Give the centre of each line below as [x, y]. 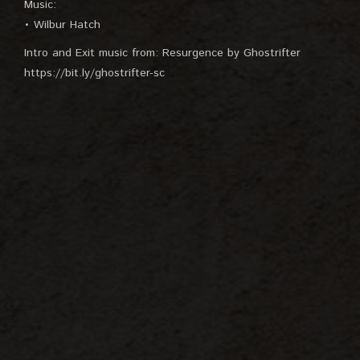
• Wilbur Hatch [62, 25]
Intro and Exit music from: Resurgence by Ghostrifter [162, 53]
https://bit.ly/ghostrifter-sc [94, 73]
